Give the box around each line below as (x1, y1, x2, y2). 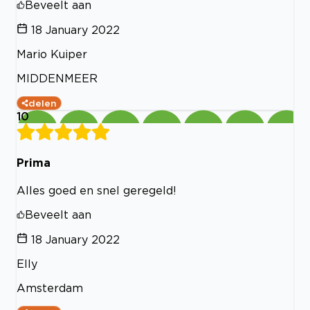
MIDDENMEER (17, 71, 98, 84)
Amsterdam (17, 282, 83, 295)
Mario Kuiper (17, 47, 87, 60)
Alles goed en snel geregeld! (17, 184, 176, 197)
